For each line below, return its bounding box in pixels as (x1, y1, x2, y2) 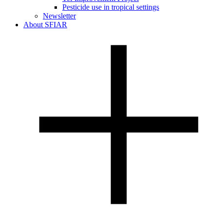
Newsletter (43, 12, 76, 20)
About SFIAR (23, 20, 67, 29)
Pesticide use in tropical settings (62, 3, 159, 12)
